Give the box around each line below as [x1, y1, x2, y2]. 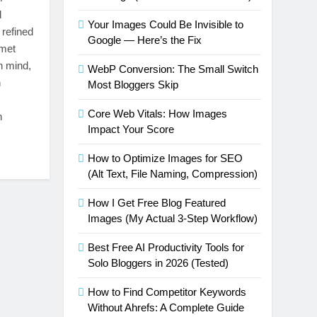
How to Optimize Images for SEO [88, 152, 243, 164]
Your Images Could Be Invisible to [88, 18, 244, 30]
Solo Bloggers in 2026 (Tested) [88, 257, 229, 269]
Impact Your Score [88, 123, 175, 135]
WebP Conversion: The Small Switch [88, 63, 259, 75]
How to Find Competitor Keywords [88, 286, 247, 298]
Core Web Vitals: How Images [88, 108, 228, 120]
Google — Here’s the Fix [88, 34, 202, 46]
